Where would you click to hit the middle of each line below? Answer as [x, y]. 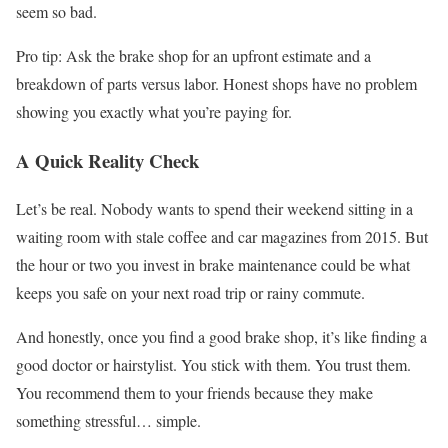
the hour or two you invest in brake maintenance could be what [213, 265]
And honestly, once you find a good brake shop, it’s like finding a [221, 337]
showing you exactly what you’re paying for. [154, 111]
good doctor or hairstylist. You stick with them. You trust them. [213, 365]
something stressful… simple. [108, 421]
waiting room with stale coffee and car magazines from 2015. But [222, 237]
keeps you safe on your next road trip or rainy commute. [190, 293]
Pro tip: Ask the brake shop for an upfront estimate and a [193, 55]
